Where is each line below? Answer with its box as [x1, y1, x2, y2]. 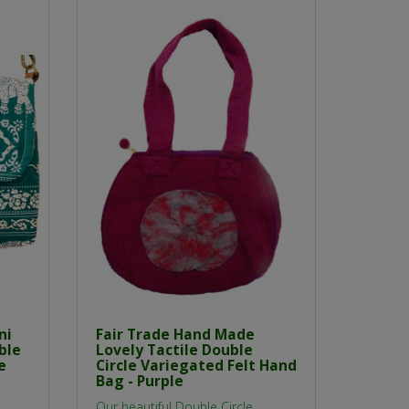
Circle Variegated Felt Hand [95, 354, 297, 375]
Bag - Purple [95, 370, 184, 391]
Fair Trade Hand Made [95, 323, 255, 344]
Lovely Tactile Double [95, 339, 253, 360]
